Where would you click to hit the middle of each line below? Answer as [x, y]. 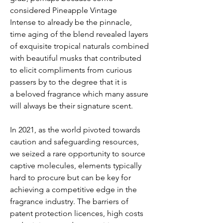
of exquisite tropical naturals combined [79, 46]
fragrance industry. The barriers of [69, 201]
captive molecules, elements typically [76, 165]
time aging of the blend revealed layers [79, 34]
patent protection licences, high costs [77, 213]
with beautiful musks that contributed [76, 58]
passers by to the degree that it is [68, 82]
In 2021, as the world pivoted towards [75, 129]
